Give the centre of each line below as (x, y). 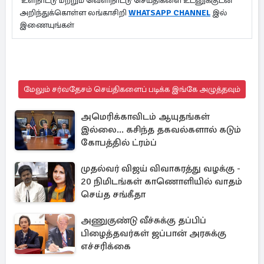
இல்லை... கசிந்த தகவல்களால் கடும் (161, 130)
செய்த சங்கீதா (113, 194)
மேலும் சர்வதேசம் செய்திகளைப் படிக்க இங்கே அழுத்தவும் (132, 89)
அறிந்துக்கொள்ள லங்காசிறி (74, 13)
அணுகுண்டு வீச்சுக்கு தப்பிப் (143, 220)
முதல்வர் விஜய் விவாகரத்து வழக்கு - (161, 169)
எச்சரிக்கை (106, 246)
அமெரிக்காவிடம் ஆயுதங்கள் (145, 117)
